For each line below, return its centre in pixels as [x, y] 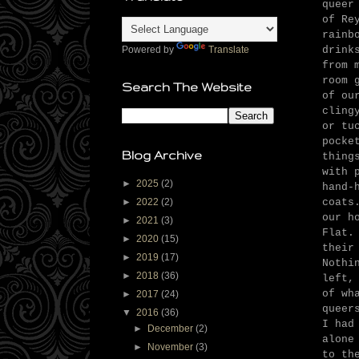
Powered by [149, 50]
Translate [229, 50]
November [172, 347]
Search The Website [187, 87]
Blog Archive [162, 155]
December [172, 329]
